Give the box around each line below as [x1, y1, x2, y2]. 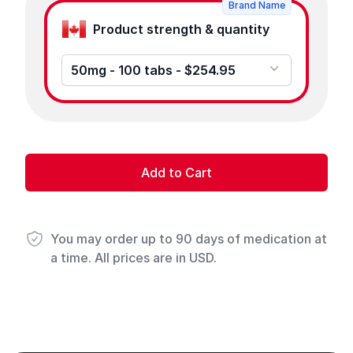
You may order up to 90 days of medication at [50, 231, 327, 247]
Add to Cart [141, 165, 212, 180]
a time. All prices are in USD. [50, 250, 217, 266]
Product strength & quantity [217, 20, 269, 37]
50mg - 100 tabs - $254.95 [71, 62, 236, 78]
